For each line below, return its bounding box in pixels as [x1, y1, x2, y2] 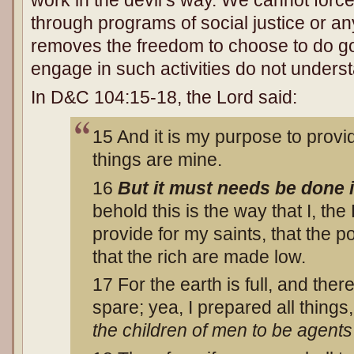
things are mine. [92, 149, 222, 170]
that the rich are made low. [92, 246, 306, 267]
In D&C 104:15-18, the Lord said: [31, 86, 297, 107]
